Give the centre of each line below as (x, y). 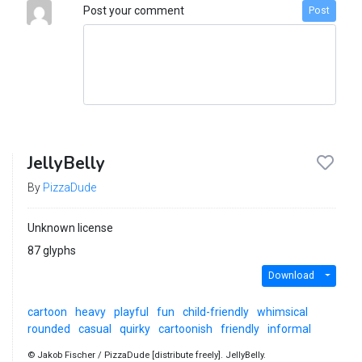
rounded (48, 328)
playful (131, 311)
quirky (135, 328)
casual (95, 328)
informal (289, 328)
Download (291, 276)
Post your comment (133, 10)
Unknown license (70, 227)
